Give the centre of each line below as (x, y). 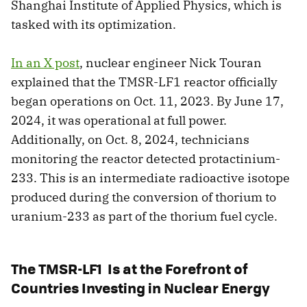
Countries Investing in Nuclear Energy (140, 288)
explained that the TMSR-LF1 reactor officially (144, 82)
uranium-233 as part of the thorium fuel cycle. (144, 217)
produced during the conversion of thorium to (144, 197)
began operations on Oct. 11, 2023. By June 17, (147, 101)
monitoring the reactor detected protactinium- (146, 159)
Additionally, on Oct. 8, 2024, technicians (130, 140)
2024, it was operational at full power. (119, 121)
